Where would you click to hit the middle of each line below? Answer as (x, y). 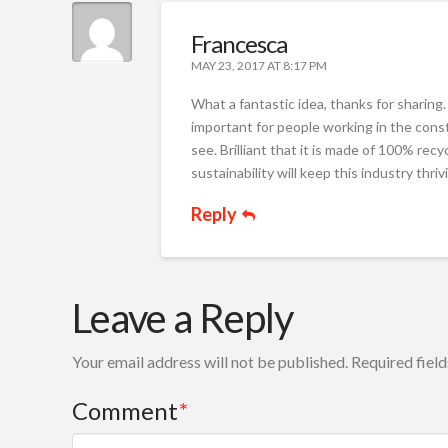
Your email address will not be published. (210, 362)
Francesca (239, 44)
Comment (127, 410)
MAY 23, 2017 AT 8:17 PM (259, 66)
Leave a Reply (182, 318)
